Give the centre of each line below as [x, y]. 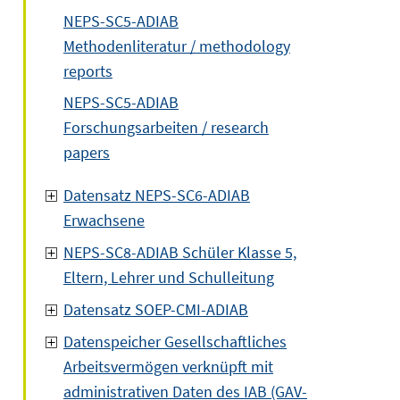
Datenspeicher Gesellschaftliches [175, 342]
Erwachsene [104, 220]
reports [88, 71]
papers [87, 152]
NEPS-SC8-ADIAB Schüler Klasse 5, [180, 252]
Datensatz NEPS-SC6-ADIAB [157, 195]
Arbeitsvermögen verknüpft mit [168, 367]
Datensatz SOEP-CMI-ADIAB [156, 309]
